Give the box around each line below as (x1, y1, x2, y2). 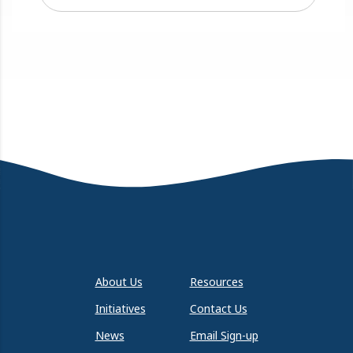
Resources (189, 273, 243, 289)
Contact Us (189, 300, 247, 316)
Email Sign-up (189, 327, 258, 343)
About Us (95, 273, 143, 289)
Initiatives (95, 300, 146, 316)
